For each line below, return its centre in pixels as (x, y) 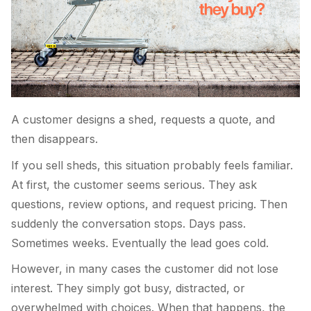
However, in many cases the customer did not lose (145, 269)
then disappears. (54, 139)
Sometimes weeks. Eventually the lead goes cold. (140, 243)
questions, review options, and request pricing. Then (149, 204)
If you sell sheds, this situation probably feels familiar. (152, 165)
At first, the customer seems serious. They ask (134, 184)
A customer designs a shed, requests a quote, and (143, 120)
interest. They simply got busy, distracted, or (128, 288)
